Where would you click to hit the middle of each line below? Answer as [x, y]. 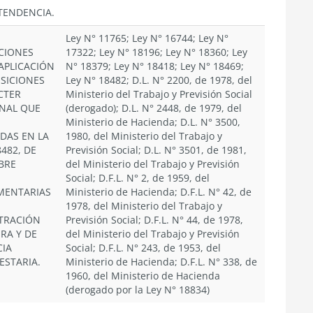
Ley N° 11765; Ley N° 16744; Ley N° [147, 38]
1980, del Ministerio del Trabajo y [144, 136]
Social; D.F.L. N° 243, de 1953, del [143, 248]
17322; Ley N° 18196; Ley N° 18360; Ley [156, 52]
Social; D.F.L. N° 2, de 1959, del [138, 178]
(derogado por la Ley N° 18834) [138, 290]
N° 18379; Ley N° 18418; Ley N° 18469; [155, 66]
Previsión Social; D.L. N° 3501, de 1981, [156, 150]
